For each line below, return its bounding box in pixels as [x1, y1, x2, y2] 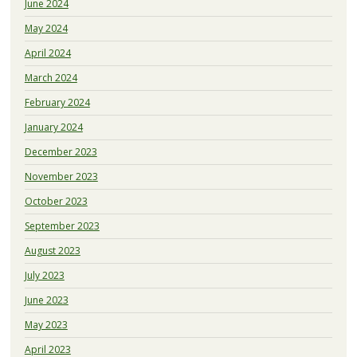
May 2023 [24, 318, 68, 332]
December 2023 [24, 145, 97, 159]
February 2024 [24, 96, 90, 110]
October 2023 [24, 194, 88, 209]
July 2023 [24, 269, 65, 283]
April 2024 [24, 46, 71, 61]
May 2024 [24, 22, 68, 36]
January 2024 [24, 120, 83, 135]
